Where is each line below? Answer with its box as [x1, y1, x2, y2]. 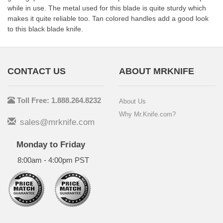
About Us [119, 98, 146, 105]
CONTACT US [7, 66, 66, 76]
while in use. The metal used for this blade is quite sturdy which [7, 4, 206, 12]
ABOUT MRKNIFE [119, 66, 194, 76]
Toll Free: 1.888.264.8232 [17, 96, 101, 105]
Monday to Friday [16, 140, 85, 149]
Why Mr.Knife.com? [119, 111, 176, 118]
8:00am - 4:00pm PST [7, 156, 89, 164]
